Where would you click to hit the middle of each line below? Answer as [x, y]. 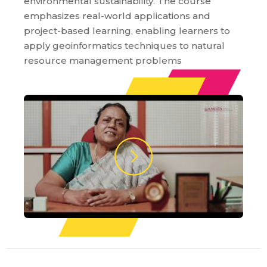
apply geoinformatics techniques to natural [124, 46]
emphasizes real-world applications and [117, 16]
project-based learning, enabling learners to [127, 31]
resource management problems [103, 60]
